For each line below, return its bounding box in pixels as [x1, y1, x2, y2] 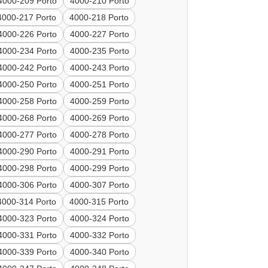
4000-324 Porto [70, 214, 130, 224]
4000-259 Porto [70, 96, 130, 106]
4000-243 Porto [70, 63, 130, 73]
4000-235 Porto [70, 46, 130, 56]
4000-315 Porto [69, 197, 129, 207]
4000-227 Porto [70, 29, 130, 39]
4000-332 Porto [70, 230, 130, 240]
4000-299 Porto [70, 163, 130, 173]
